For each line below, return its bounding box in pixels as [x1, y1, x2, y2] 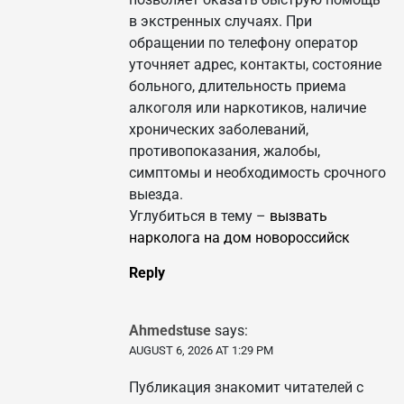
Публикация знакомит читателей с [129, 379, 363, 397]
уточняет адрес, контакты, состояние [129, 56, 381, 74]
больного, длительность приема [129, 78, 346, 96]
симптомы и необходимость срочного [129, 164, 386, 182]
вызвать [270, 207, 327, 225]
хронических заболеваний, [129, 121, 308, 139]
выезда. [129, 186, 183, 204]
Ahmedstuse [129, 322, 211, 340]
